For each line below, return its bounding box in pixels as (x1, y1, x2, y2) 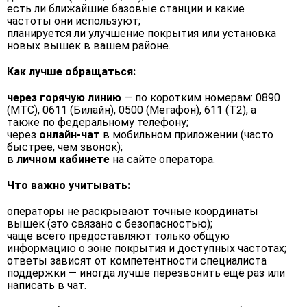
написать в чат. (7, 279, 86, 292)
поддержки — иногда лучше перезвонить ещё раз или (7, 267, 285, 280)
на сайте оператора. (110, 153, 215, 166)
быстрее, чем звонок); (7, 140, 123, 153)
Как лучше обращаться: (7, 65, 136, 78)
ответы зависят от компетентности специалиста (7, 254, 267, 267)
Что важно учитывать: (7, 179, 130, 192)
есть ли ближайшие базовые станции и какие (7, 2, 245, 15)
